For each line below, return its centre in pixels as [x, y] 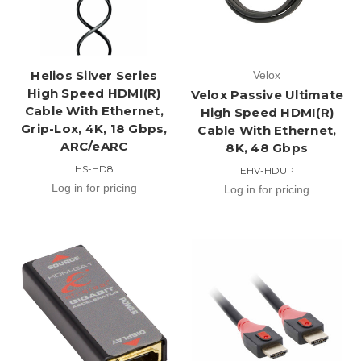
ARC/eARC [94, 146]
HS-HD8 [94, 168]
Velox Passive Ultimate [267, 94]
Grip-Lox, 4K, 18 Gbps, [94, 128]
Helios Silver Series [94, 75]
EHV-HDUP [267, 170]
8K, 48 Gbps [267, 147]
